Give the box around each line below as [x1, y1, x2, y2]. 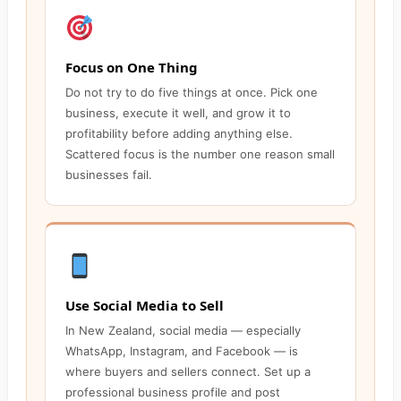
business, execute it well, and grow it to [65, 106, 291, 121]
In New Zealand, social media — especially [65, 323, 301, 338]
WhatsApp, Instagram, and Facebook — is [65, 344, 298, 359]
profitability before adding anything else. [65, 126, 293, 141]
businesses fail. [65, 167, 152, 183]
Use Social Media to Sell [65, 296, 224, 315]
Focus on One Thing [65, 58, 198, 77]
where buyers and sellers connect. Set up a [65, 364, 311, 380]
